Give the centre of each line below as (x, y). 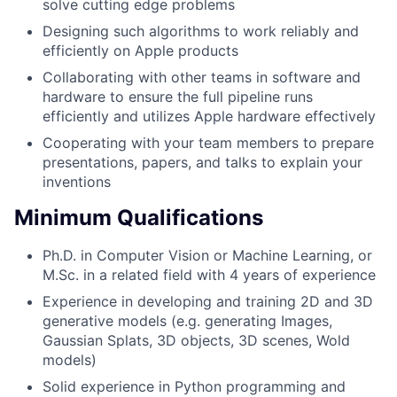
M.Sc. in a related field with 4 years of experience (209, 275)
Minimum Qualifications (139, 218)
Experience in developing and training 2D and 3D (208, 302)
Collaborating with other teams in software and (202, 77)
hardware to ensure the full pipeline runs (178, 96)
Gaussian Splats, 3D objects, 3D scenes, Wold (196, 341)
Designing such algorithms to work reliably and (201, 31)
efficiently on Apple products (140, 50)
